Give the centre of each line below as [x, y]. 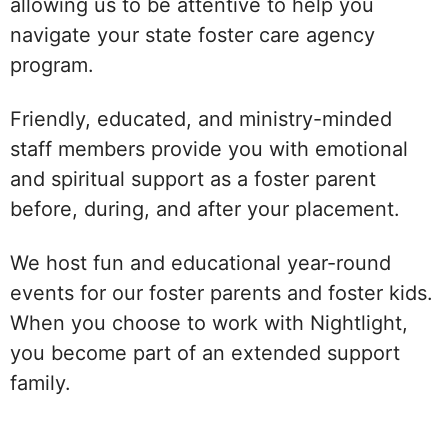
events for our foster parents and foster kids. [221, 293]
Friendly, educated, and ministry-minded [201, 119]
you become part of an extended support [205, 353]
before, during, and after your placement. [205, 209]
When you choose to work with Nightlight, [209, 323]
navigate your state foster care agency [192, 35]
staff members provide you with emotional [209, 149]
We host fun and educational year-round [200, 263]
